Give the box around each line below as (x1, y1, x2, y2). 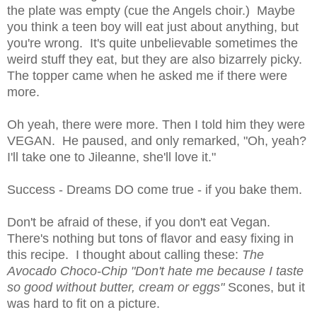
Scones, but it (224, 279, 305, 294)
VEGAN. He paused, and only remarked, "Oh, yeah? (7, 133, 310, 148)
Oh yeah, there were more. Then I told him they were (7, 117, 305, 132)
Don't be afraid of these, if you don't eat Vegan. (7, 214, 274, 229)
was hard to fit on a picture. (7, 296, 167, 311)
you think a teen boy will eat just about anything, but (7, 19, 299, 34)
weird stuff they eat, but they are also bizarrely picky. (7, 52, 302, 67)
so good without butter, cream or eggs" (7, 279, 224, 294)
